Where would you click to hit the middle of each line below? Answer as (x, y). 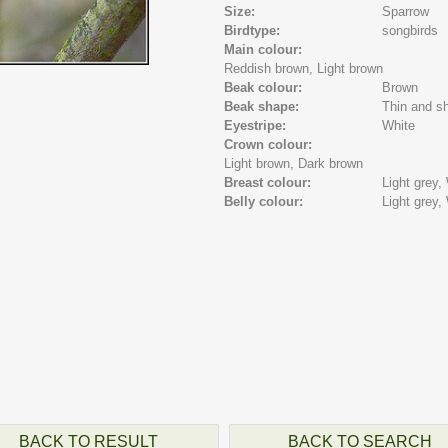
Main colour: (265, 49)
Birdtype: (254, 30)
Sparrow (406, 11)
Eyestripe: (257, 125)
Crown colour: (270, 144)
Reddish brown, (268, 68)
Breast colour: (269, 182)
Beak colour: (265, 87)
